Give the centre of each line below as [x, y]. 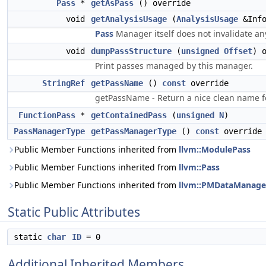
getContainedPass [129, 115]
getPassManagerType [134, 131]
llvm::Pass [199, 167]
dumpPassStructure [131, 51]
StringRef [64, 83]
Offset [238, 51]
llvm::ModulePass [215, 149]
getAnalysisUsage [129, 19]
